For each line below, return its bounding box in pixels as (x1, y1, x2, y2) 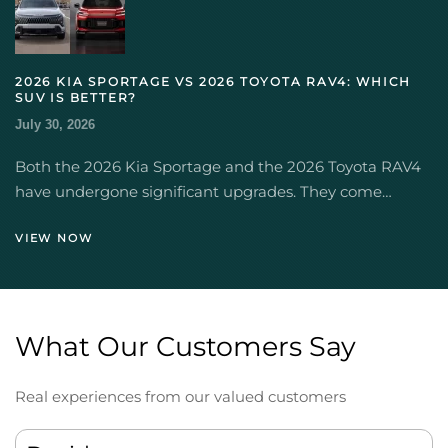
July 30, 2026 (15, 117, 95, 132)
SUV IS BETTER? (15, 90, 138, 105)
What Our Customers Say (15, 330, 356, 363)
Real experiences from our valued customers (15, 387, 346, 406)
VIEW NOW (15, 230, 93, 245)
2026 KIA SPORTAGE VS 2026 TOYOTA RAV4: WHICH (15, 74, 412, 89)
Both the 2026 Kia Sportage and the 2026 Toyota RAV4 (15, 157, 421, 176)
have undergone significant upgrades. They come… (15, 182, 392, 201)
